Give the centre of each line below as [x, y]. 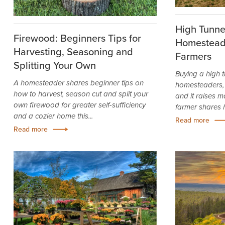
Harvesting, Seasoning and [73, 52]
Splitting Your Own [54, 65]
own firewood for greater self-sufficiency [79, 105]
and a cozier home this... [53, 116]
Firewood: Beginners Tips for [77, 38]
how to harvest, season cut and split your [81, 94]
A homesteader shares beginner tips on [78, 83]
